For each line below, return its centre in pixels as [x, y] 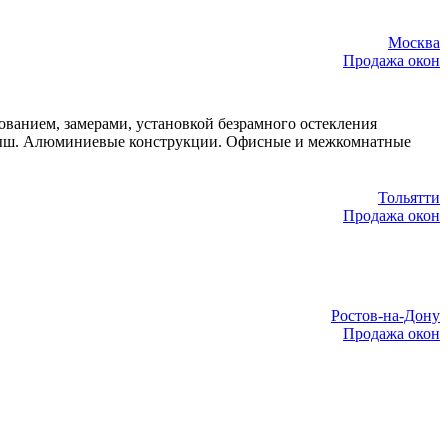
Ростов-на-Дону [385, 316]
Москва [414, 42]
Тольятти [409, 197]
